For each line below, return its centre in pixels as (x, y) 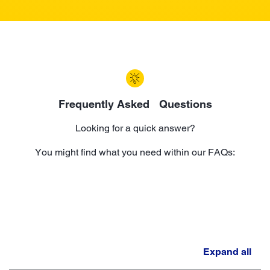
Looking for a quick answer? (135, 128)
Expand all (227, 251)
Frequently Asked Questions (135, 104)
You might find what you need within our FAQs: (135, 152)
